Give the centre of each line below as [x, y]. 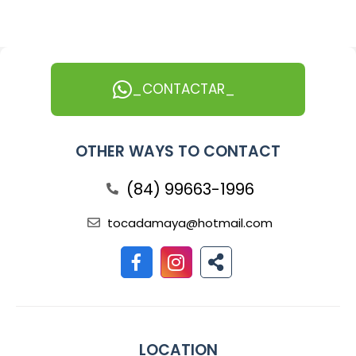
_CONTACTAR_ [184, 89]
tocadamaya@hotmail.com [190, 223]
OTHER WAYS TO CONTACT [178, 151]
